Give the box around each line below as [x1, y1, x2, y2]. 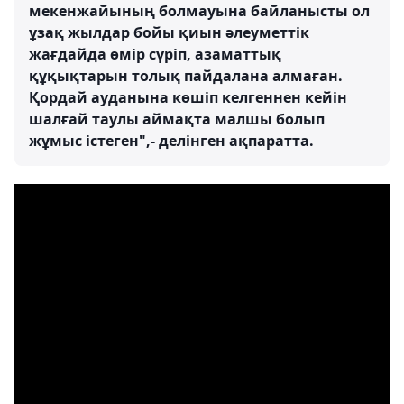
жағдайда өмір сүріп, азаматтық [29, 44, 281, 64]
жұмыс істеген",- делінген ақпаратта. [29, 131, 314, 151]
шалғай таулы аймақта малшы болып [29, 109, 325, 129]
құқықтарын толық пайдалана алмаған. [29, 66, 343, 86]
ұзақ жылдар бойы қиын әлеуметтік [29, 23, 309, 42]
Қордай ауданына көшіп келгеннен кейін [29, 87, 347, 107]
